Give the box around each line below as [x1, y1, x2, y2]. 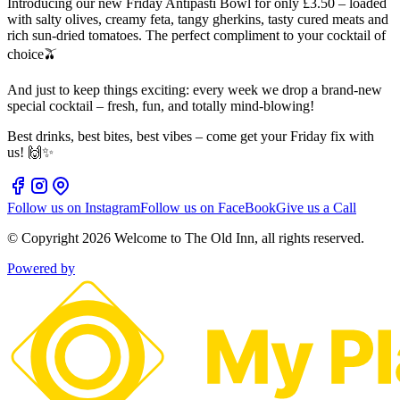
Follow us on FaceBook [140, 199, 276, 215]
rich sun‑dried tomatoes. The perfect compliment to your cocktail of [7, 27, 386, 43]
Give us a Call [276, 199, 356, 215]
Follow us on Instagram [7, 199, 140, 215]
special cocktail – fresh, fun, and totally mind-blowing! [7, 97, 314, 113]
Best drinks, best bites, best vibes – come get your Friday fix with [7, 128, 374, 144]
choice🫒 [7, 46, 58, 62]
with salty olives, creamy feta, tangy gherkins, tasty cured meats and [7, 11, 388, 27]
